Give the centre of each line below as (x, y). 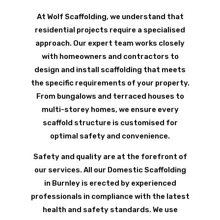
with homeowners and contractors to (110, 57)
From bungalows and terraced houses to (110, 96)
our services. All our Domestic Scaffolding (110, 170)
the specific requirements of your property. (110, 83)
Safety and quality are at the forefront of (110, 157)
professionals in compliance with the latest (110, 197)
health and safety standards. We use (110, 210)
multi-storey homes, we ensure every (110, 110)
